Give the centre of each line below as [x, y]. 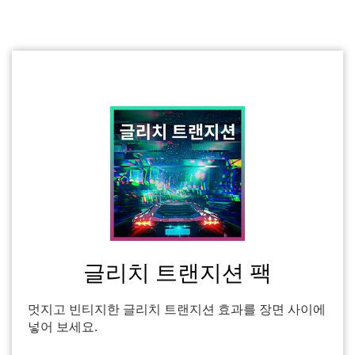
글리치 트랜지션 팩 [177, 272]
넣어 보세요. [63, 326]
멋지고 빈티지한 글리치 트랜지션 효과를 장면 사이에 [177, 309]
